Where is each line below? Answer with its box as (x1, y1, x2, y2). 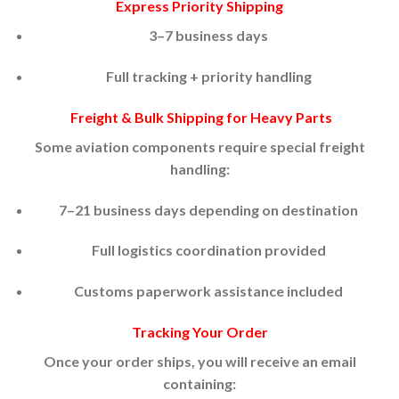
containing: (163, 375, 236, 393)
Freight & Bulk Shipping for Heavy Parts (69, 108, 332, 126)
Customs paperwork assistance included (74, 282, 344, 300)
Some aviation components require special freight (34, 137, 365, 155)
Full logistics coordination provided (91, 241, 326, 259)
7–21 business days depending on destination (59, 200, 359, 218)
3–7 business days (149, 27, 269, 45)
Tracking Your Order (131, 323, 268, 341)
